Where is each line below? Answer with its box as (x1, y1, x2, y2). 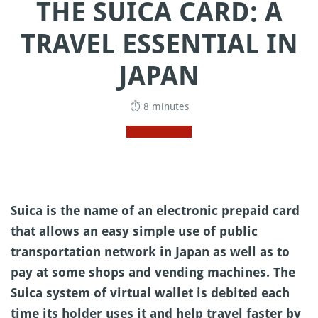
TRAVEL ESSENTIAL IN (20, 28, 298, 60)
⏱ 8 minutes (129, 99, 189, 113)
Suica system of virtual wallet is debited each (11, 285, 290, 300)
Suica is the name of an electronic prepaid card (11, 203, 300, 218)
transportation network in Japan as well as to (11, 244, 290, 259)
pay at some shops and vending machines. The (11, 265, 295, 280)
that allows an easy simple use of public (11, 224, 258, 238)
